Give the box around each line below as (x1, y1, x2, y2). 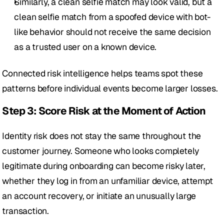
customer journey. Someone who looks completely (2, 145, 199, 157)
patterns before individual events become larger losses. (2, 82, 218, 94)
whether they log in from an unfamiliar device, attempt (2, 175, 213, 187)
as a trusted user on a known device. (14, 41, 157, 53)
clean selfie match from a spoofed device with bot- (14, 11, 210, 23)
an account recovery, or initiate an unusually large (2, 190, 196, 202)
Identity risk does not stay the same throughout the (2, 130, 201, 142)
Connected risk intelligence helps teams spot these (2, 67, 203, 79)
